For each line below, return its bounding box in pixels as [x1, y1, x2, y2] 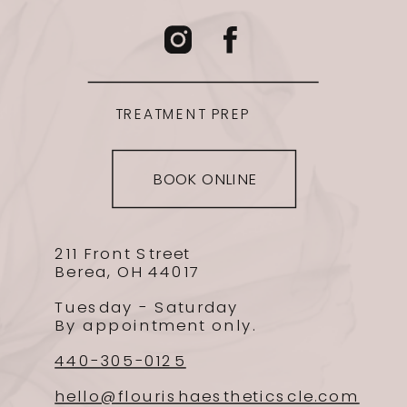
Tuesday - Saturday [55, 296, 245, 318]
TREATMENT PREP [115, 104, 251, 125]
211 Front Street [55, 243, 192, 265]
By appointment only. [55, 313, 257, 336]
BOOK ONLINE [152, 167, 256, 190]
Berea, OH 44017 [55, 260, 200, 283]
